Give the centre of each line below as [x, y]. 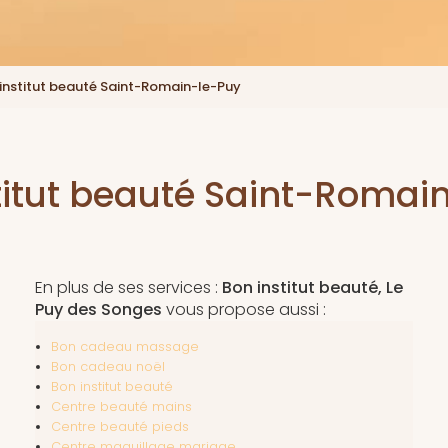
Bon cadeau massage [124, 347]
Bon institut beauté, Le [312, 288]
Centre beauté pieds [119, 427]
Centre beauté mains [121, 407]
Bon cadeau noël [107, 367]
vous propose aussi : [243, 310]
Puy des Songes [98, 310]
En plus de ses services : [128, 288]
